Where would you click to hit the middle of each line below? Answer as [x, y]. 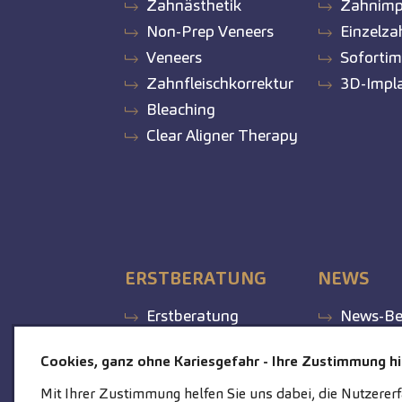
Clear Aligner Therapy [223, 135]
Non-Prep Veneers [210, 31]
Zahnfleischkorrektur [220, 83]
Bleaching [181, 109]
